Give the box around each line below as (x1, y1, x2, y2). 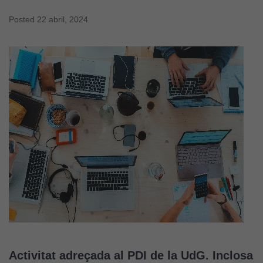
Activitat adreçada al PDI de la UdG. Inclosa (9, 248, 253, 262)
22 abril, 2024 (37, 14, 88, 24)
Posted (9, 14, 37, 24)
